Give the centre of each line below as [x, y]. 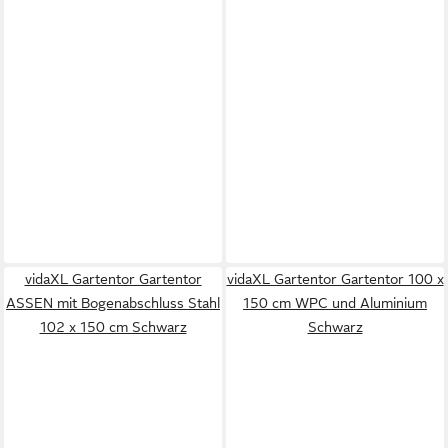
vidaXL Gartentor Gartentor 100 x [335, 279]
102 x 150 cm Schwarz [113, 327]
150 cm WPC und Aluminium [335, 303]
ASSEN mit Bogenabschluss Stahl [113, 303]
